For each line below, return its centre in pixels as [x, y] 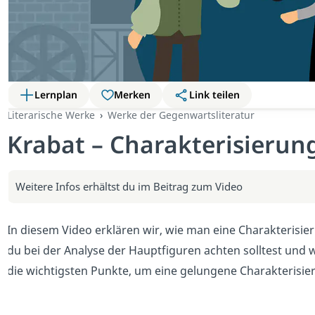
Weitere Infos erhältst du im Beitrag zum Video [129, 186]
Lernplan [56, 94]
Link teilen [215, 94]
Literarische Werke [51, 115]
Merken [132, 94]
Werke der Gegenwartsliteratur [181, 115]
